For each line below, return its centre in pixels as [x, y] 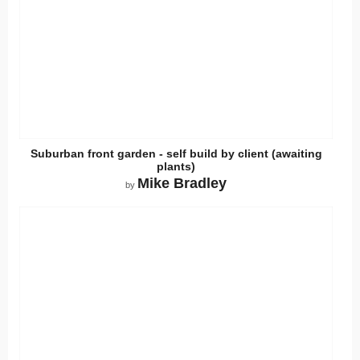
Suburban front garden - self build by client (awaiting [176, 153]
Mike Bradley [182, 184]
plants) [176, 166]
